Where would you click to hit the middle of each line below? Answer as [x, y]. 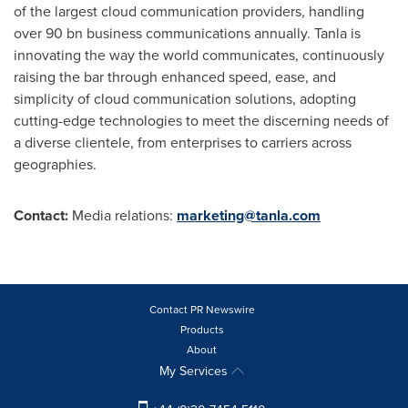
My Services [195, 371]
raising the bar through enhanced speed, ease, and [175, 77]
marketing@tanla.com [249, 215]
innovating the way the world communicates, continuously [199, 55]
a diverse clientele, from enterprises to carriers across [183, 143]
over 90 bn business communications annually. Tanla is [187, 33]
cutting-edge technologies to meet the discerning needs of [201, 121]
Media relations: [122, 215]
